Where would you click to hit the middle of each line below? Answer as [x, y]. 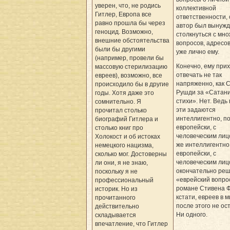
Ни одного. [191, 214]
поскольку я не [116, 171]
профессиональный [124, 180]
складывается [116, 215]
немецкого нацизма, [124, 145]
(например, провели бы [129, 58]
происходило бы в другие [132, 84]
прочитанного [115, 197]
